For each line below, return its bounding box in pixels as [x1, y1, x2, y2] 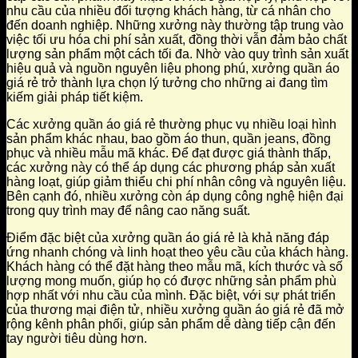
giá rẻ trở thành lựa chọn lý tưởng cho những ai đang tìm [6, 76, 328, 90]
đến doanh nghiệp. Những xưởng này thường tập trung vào [6, 18, 344, 33]
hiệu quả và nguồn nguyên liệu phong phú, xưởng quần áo [6, 62, 340, 76]
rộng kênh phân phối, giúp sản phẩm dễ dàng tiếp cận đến [6, 317, 336, 332]
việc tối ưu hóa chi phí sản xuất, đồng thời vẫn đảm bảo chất [6, 33, 347, 47]
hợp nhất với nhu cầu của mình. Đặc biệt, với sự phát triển [6, 288, 336, 303]
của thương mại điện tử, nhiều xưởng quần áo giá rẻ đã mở [6, 303, 344, 317]
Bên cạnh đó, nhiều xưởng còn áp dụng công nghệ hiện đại [6, 189, 344, 204]
